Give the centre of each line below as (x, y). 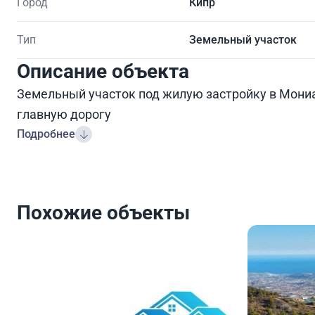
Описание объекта (103, 71)
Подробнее (46, 134)
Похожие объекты (103, 212)
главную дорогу (64, 114)
